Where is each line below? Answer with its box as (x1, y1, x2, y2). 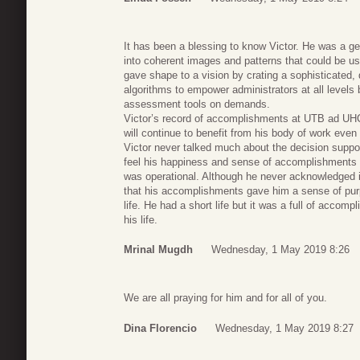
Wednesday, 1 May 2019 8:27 (215, 321, 354, 334)
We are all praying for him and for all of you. (124, 292, 327, 305)
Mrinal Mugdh (124, 243, 193, 256)
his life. (124, 213, 157, 226)
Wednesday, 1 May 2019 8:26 (211, 243, 350, 256)
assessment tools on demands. (124, 97, 270, 110)
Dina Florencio (124, 321, 197, 334)
